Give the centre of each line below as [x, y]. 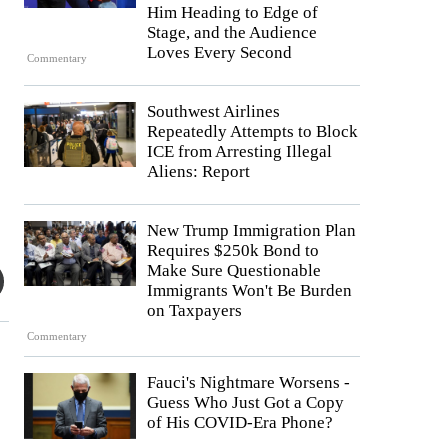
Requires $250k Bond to [233, 250]
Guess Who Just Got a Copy [245, 403]
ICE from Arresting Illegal [239, 151]
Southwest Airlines [213, 111]
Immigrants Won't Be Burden [249, 290]
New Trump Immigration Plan [251, 230]
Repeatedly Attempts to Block [252, 131]
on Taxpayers [194, 310]
